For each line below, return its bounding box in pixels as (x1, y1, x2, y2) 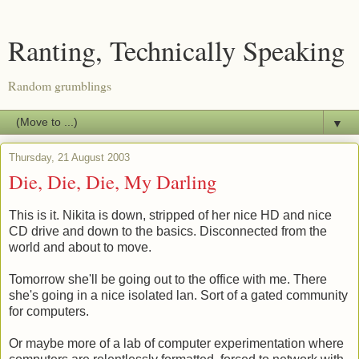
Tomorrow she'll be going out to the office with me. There (9, 272, 327, 286)
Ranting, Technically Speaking (8, 32, 345, 69)
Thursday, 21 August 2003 (9, 151, 130, 163)
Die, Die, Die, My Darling (9, 168, 216, 195)
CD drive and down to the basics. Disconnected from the (9, 224, 327, 238)
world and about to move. (9, 240, 151, 254)
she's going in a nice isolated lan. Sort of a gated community (9, 288, 348, 302)
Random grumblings (8, 77, 111, 94)
